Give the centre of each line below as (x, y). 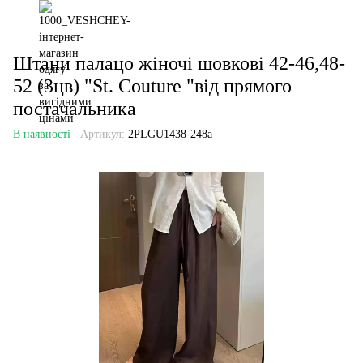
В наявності (42, 134)
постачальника (75, 109)
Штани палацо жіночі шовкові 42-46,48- (179, 63)
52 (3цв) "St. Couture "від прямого (152, 86)
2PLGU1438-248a (169, 134)
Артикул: (102, 134)
